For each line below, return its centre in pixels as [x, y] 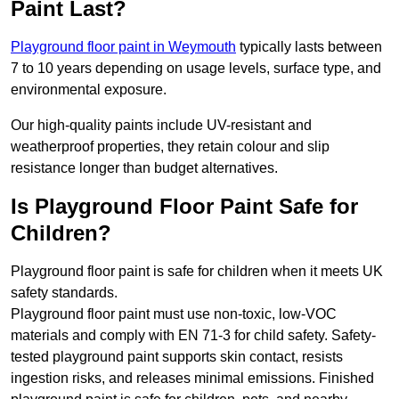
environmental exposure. [89, 90]
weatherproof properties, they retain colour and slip [170, 147]
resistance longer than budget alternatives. [144, 168]
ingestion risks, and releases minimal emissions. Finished [192, 379]
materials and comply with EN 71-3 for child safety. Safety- [193, 336]
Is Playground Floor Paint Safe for [184, 207]
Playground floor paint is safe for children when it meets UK [197, 272]
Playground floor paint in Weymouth [123, 47]
